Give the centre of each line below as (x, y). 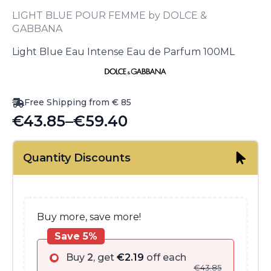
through (43, 183)
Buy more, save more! (89, 217)
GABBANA (37, 28)
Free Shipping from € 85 (78, 102)
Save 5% (76, 236)
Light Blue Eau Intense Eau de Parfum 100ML (123, 51)
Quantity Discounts (77, 158)
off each (165, 257)
